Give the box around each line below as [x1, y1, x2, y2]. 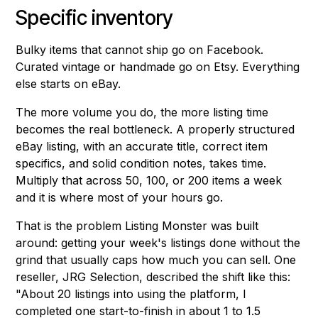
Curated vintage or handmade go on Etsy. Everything [16, 60, 300, 75]
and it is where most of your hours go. [16, 190, 224, 205]
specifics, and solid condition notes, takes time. [16, 156, 267, 171]
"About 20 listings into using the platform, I [16, 287, 247, 302]
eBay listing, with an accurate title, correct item [16, 139, 268, 154]
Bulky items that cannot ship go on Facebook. [16, 43, 264, 57]
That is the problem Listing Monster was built [16, 219, 259, 234]
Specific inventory [16, 6, 174, 31]
